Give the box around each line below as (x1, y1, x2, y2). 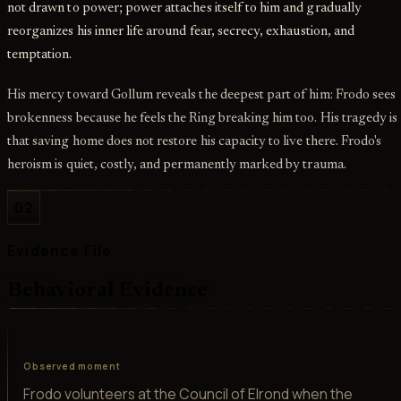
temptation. (7, 48, 73, 63)
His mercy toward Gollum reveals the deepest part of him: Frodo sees (7, 88, 397, 102)
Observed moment (23, 360, 121, 373)
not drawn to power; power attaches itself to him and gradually (7, 2, 362, 16)
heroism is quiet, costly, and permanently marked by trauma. (7, 158, 346, 172)
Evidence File (7, 240, 113, 260)
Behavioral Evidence (7, 279, 208, 302)
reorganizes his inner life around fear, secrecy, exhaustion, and (7, 25, 354, 39)
